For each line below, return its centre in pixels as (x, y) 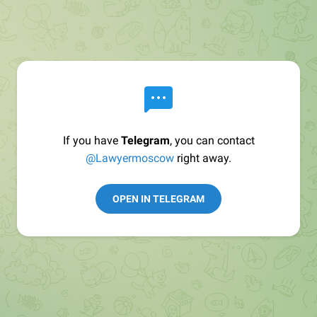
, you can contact (212, 140)
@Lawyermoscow (130, 158)
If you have (92, 140)
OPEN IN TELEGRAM (158, 199)
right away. (203, 158)
